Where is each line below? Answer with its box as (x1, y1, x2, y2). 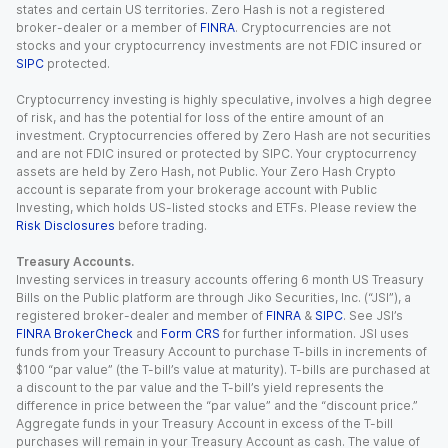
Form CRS (161, 326, 220, 341)
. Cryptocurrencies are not (235, 20, 391, 35)
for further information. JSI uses (223, 326, 409, 341)
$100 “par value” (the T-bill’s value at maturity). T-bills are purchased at (16, 362, 430, 377)
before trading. (118, 218, 207, 233)
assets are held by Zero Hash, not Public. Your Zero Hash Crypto (16, 164, 396, 179)
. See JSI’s (343, 308, 403, 323)
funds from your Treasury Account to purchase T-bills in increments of (16, 344, 427, 359)
